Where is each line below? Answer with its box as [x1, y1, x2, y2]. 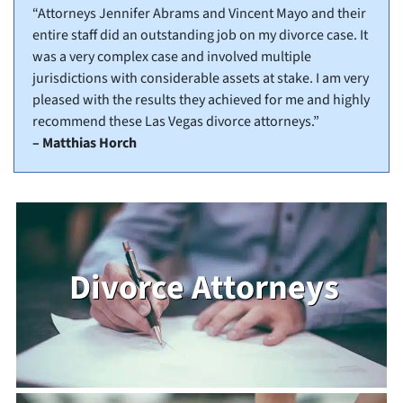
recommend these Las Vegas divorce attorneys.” [32, 112, 319, 132]
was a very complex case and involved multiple [32, 47, 311, 67]
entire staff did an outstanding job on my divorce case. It [32, 25, 368, 46]
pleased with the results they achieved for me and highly [32, 90, 370, 111]
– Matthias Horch [32, 133, 137, 154]
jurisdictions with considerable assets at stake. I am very [32, 68, 369, 89]
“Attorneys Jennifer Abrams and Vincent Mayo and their [32, 4, 366, 24]
